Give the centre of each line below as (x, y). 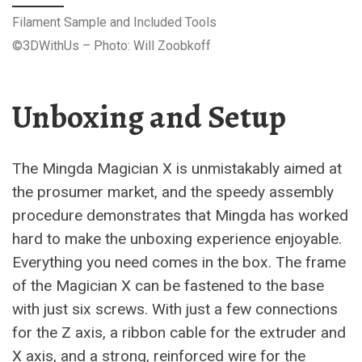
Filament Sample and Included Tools (114, 23)
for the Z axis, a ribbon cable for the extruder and (179, 333)
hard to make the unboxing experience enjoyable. (177, 239)
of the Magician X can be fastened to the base (168, 286)
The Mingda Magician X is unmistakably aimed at (177, 168)
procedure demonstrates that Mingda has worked (180, 215)
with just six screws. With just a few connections (175, 309)
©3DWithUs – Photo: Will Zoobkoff (112, 46)
